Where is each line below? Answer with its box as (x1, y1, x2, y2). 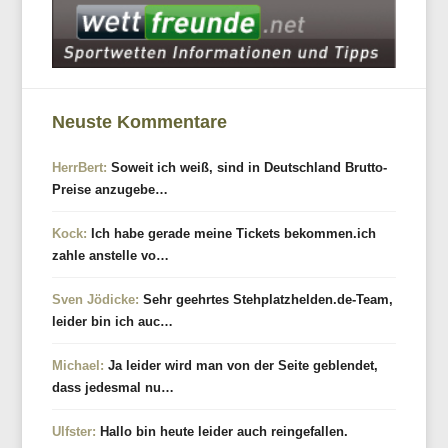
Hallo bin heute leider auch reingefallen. (96, 423, 349, 439)
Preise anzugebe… (52, 181, 169, 197)
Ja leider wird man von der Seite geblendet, (104, 357, 379, 373)
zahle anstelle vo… (52, 247, 170, 263)
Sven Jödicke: (52, 291, 140, 307)
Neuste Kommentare (52, 111, 228, 132)
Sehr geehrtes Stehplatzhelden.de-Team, (139, 291, 394, 307)
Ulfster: (52, 423, 97, 439)
